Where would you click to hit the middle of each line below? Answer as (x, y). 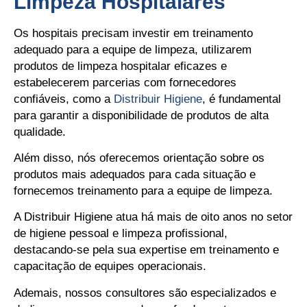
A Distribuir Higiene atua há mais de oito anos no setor (153, 217)
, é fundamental (242, 99)
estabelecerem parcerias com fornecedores (125, 82)
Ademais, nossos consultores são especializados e (145, 293)
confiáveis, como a (64, 99)
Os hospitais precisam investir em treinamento (133, 33)
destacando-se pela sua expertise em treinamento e (146, 250)
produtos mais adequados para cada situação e (135, 175)
